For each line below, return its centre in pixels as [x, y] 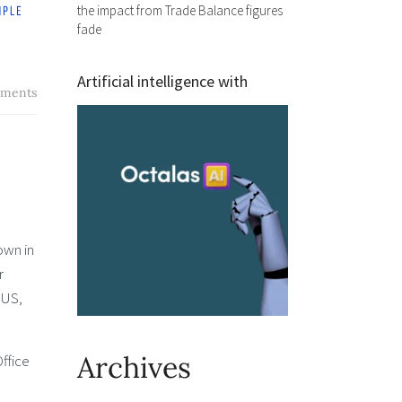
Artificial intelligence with [162, 81]
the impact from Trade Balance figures [180, 10]
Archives [134, 367]
